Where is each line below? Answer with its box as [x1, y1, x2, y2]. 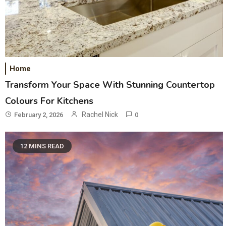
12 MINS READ [20, 142, 65, 150]
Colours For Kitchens [5, 94, 94, 107]
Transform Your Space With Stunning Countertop [5, 78, 215, 91]
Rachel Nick [82, 110, 119, 119]
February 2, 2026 [14, 110, 64, 119]
